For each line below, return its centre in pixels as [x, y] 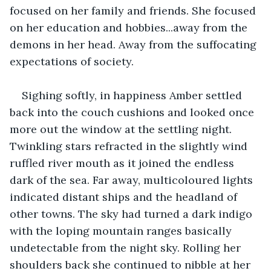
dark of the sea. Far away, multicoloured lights [133, 180]
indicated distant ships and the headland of [125, 197]
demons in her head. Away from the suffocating [135, 44]
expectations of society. [72, 61]
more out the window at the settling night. [122, 129]
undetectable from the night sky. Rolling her [127, 247]
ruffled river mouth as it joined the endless [123, 163]
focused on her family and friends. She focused [134, 10]
